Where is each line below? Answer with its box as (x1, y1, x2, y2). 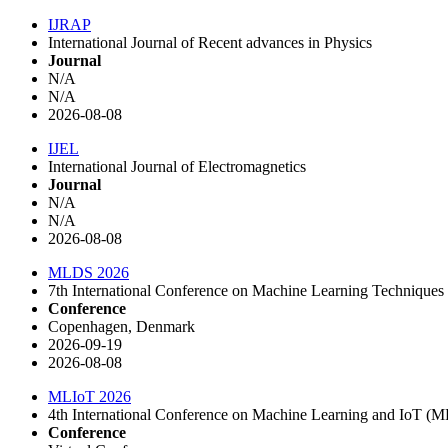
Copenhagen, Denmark (48, 317, 195, 335)
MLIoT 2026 (48, 387, 131, 405)
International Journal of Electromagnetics (48, 157, 306, 175)
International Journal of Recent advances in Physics (48, 33, 372, 51)
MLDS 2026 (48, 263, 129, 281)
